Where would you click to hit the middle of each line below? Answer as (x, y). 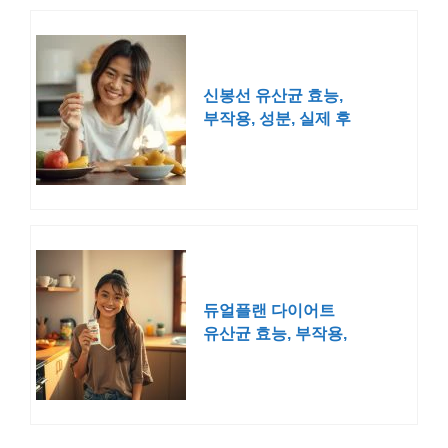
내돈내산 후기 (253, 357)
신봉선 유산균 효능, (273, 96)
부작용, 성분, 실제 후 (277, 119)
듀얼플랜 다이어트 (269, 311)
